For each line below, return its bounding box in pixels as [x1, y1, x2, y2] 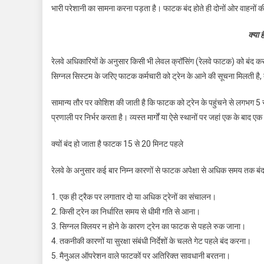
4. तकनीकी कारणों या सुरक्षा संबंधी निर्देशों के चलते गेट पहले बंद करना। [51, 236, 251, 246]
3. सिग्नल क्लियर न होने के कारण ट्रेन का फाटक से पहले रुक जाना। [51, 221, 246, 231]
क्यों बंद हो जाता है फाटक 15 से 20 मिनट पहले [51, 138, 183, 148]
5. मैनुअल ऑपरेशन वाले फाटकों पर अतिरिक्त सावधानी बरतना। [51, 250, 230, 260]
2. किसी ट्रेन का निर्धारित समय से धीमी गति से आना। [51, 206, 200, 216]
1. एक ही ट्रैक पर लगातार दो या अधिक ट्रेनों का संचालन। [51, 192, 216, 202]
